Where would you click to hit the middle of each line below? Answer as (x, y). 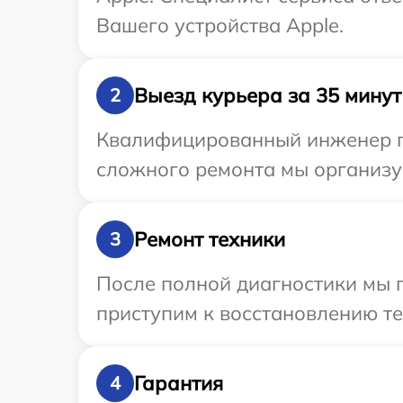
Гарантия (179, 383)
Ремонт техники (210, 239)
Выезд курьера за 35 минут (268, 95)
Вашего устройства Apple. (220, 25)
